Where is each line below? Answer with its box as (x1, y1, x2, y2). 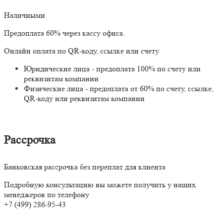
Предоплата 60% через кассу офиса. (4, 28, 125, 38)
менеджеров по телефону (4, 190, 89, 200)
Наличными (4, 10, 45, 20)
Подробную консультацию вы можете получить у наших (4, 180, 196, 190)
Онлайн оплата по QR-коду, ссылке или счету (4, 46, 159, 56)
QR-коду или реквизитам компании (24, 94, 145, 104)
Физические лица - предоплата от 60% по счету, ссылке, (24, 84, 214, 94)
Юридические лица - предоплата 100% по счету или (24, 64, 201, 74)
